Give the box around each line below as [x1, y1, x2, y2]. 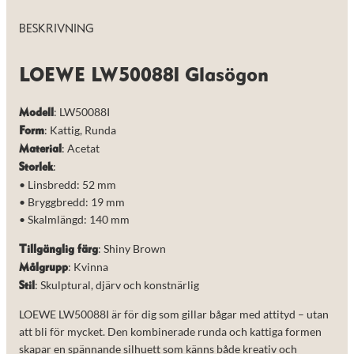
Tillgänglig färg [19, 243, 98, 255]
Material [19, 144, 62, 156]
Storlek [19, 162, 53, 174]
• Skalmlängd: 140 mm [19, 213, 130, 227]
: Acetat [62, 141, 100, 156]
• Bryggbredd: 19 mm [19, 195, 125, 209]
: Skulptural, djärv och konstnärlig [35, 277, 199, 292]
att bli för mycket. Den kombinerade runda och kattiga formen [19, 324, 322, 338]
